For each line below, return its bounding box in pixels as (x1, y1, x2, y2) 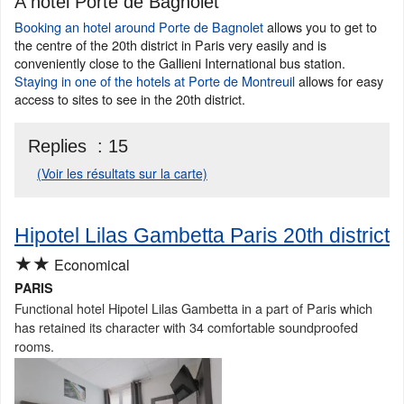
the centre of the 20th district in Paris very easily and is (14, 34, 326, 54)
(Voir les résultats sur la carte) (37, 163, 207, 182)
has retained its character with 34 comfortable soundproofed (14, 317, 358, 336)
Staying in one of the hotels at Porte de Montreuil (14, 70, 295, 90)
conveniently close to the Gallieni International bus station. (14, 52, 345, 72)
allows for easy (295, 70, 383, 90)
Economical (50, 253, 130, 275)
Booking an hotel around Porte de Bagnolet (14, 16, 263, 36)
